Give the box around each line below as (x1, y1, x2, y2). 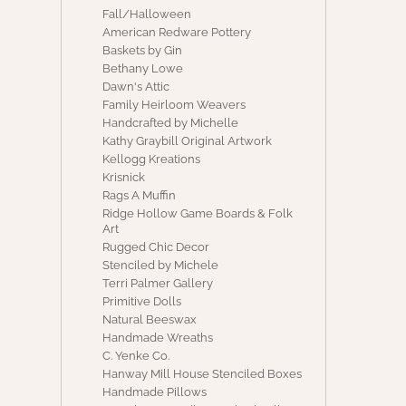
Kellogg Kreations (102, 152, 201, 167)
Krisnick (102, 170, 146, 185)
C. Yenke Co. (102, 349, 170, 363)
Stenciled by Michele (102, 258, 219, 273)
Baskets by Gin (102, 43, 183, 58)
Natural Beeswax (102, 313, 198, 327)
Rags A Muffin (102, 188, 177, 203)
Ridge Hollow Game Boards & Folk (102, 207, 294, 221)
